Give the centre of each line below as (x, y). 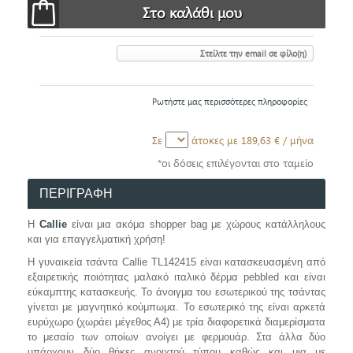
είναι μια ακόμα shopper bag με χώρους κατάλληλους (196, 225)
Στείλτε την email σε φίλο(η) (253, 54)
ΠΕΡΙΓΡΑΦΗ (76, 194)
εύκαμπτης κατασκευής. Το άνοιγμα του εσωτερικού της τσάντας (176, 292)
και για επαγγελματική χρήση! (97, 240)
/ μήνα (298, 140)
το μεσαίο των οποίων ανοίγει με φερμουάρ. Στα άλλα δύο (176, 337)
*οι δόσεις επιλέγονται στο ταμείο (236, 163)
